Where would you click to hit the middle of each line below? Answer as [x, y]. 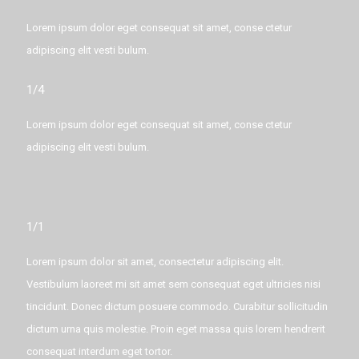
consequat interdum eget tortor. [99, 351]
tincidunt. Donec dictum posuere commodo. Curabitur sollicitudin [177, 307]
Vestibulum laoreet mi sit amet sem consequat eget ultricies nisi [173, 284]
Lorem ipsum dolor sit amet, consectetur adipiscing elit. [155, 262]
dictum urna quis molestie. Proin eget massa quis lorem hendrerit [176, 329]
